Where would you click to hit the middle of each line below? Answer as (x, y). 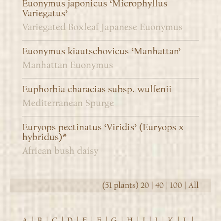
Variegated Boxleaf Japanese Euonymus (102, 27)
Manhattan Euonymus (68, 65)
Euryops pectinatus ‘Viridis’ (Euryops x (103, 128)
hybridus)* (44, 137)
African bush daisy (60, 151)
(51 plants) (121, 186)
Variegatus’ (45, 14)
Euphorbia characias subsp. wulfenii (97, 90)
